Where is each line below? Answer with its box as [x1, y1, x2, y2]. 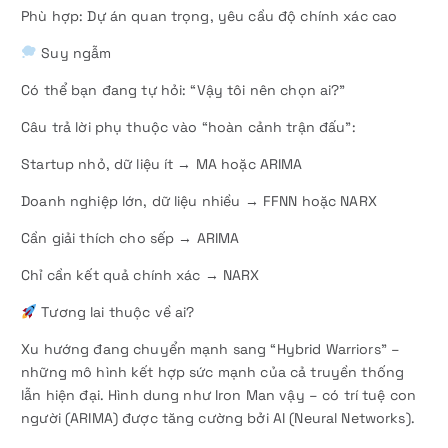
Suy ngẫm [37, 43, 112, 62]
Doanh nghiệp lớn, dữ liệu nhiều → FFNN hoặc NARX [21, 191, 377, 210]
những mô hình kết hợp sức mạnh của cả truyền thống [21, 363, 405, 382]
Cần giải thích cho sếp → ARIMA [21, 229, 240, 247]
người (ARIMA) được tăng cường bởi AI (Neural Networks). [21, 409, 415, 428]
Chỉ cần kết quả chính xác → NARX [21, 266, 260, 285]
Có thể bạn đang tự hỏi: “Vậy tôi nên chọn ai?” [21, 80, 346, 99]
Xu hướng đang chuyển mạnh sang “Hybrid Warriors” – [21, 340, 401, 359]
